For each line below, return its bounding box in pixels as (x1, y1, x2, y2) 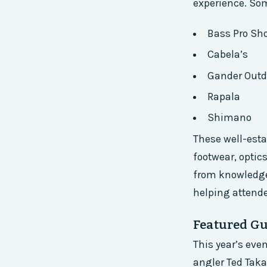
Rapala (207, 91, 240, 103)
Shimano (207, 111, 252, 124)
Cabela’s (207, 48, 248, 61)
